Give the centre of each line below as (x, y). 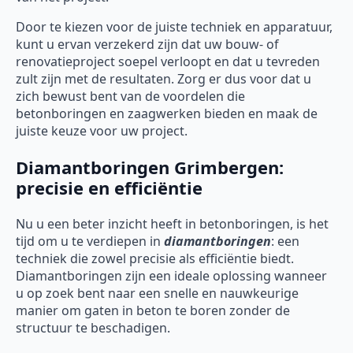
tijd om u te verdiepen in (90, 242)
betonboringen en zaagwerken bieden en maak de (167, 114)
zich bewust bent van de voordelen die (130, 97)
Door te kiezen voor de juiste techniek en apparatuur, (174, 27)
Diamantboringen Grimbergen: (150, 167)
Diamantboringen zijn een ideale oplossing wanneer (171, 276)
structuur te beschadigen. (93, 328)
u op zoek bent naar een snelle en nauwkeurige (157, 294)
